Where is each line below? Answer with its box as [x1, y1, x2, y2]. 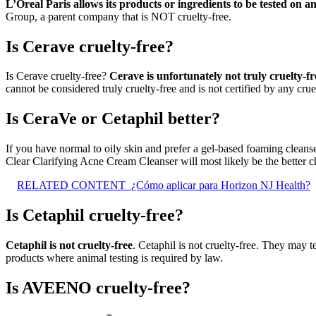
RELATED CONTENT [17, 179, 126, 192]
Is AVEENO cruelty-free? [6, 279, 190, 297]
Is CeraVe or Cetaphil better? [6, 109, 220, 128]
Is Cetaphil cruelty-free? [6, 206, 183, 225]
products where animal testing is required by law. [6, 252, 223, 265]
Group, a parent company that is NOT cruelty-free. [6, 10, 231, 23]
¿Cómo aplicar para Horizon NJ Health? [131, 179, 310, 192]
